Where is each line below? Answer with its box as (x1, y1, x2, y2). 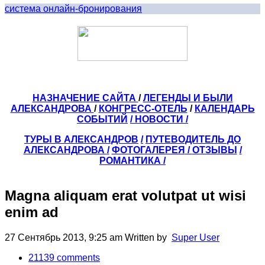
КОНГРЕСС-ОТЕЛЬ (98, 104, 188, 114)
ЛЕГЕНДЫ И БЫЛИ (143, 93, 233, 103)
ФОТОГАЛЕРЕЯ (111, 145, 185, 155)
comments (54, 252, 100, 263)
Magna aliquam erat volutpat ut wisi (5, 187, 246, 203)
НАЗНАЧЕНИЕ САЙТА (32, 93, 138, 103)
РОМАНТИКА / (99, 156, 166, 166)
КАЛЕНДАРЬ (194, 104, 255, 114)
